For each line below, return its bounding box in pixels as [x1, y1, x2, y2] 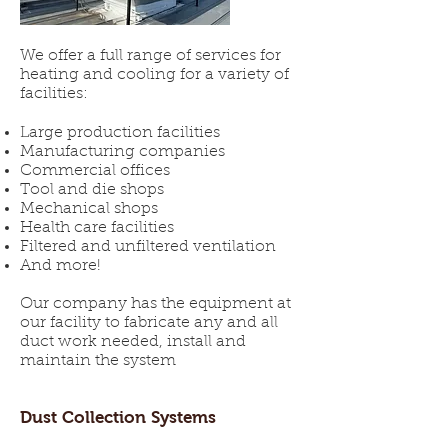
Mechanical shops [20, 201, 163, 217]
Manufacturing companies [20, 144, 225, 160]
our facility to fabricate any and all [20, 315, 278, 331]
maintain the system [20, 353, 176, 369]
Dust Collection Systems [20, 408, 216, 427]
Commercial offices [20, 163, 170, 179]
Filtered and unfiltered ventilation [20, 239, 276, 255]
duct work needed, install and [20, 334, 246, 350]
